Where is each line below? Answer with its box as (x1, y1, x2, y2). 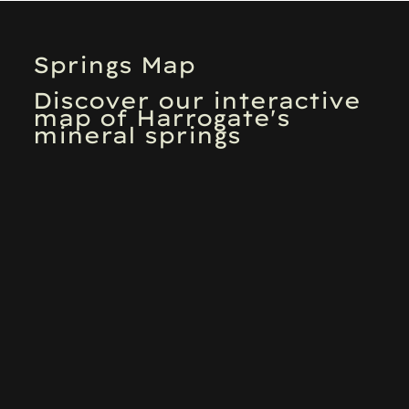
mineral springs (33, 121, 242, 150)
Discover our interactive (33, 86, 362, 115)
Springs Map (33, 50, 196, 79)
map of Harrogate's (33, 103, 291, 132)
